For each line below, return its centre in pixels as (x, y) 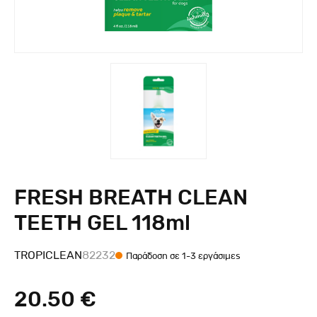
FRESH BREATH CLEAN (131, 198)
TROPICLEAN (48, 255)
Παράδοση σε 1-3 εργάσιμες (183, 255)
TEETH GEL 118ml (102, 223)
